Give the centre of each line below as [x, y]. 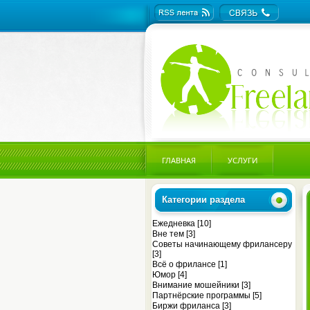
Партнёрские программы [201, 295]
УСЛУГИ [243, 160]
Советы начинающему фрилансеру [222, 244]
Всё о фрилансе [184, 264]
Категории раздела [203, 200]
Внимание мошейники [196, 285]
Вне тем [168, 234]
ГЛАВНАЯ [179, 160]
